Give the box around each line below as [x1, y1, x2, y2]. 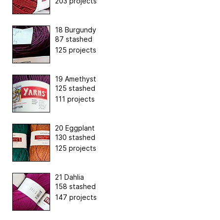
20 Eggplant [55, 124, 95, 133]
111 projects [55, 95, 95, 104]
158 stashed [55, 182, 96, 191]
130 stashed [55, 133, 95, 142]
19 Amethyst [55, 75, 96, 83]
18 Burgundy [55, 26, 96, 34]
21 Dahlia [55, 173, 84, 182]
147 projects [55, 193, 97, 202]
